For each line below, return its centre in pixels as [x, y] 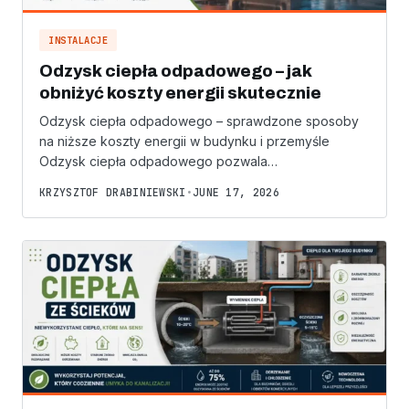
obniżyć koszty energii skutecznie [180, 94]
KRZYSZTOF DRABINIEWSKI [113, 193]
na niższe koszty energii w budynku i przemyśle [184, 142]
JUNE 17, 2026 [236, 193]
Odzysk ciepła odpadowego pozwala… [158, 162]
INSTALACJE [78, 41]
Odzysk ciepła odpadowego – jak [176, 72]
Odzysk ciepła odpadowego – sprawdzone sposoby [199, 121]
